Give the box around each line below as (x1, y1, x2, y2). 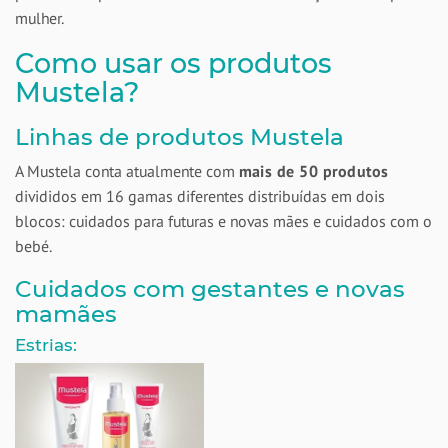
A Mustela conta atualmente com (15, 161, 239, 181)
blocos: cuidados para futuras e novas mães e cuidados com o (15, 211, 432, 231)
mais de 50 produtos (239, 161, 389, 181)
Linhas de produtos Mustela (15, 123, 344, 151)
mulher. (15, 8, 64, 28)
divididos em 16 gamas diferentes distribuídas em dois (15, 186, 385, 206)
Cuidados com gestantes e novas (15, 275, 405, 303)
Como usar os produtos (15, 47, 332, 80)
